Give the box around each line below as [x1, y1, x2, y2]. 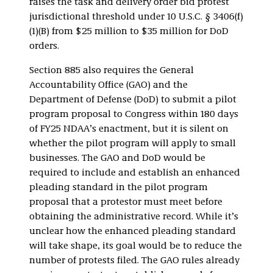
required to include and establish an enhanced [29, 168, 240, 178]
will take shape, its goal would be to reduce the [29, 241, 242, 251]
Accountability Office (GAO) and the [29, 80, 188, 90]
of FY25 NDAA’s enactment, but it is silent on [29, 124, 229, 134]
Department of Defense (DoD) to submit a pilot [29, 94, 236, 105]
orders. [29, 41, 59, 51]
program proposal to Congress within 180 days [29, 109, 238, 119]
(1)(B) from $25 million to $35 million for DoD [29, 26, 229, 37]
